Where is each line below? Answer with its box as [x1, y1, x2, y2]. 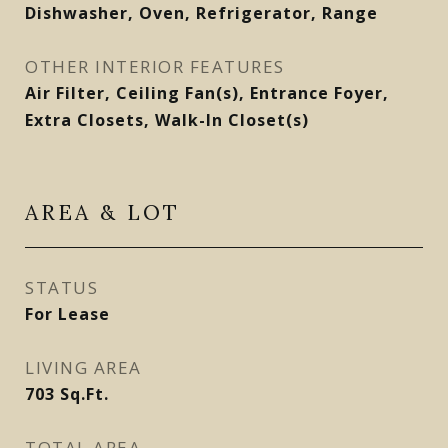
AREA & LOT [25, 199, 180, 226]
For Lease [25, 303, 110, 325]
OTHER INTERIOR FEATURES [25, 55, 285, 78]
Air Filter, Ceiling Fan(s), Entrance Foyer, [25, 82, 389, 104]
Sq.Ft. [60, 383, 109, 405]
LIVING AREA [25, 356, 142, 379]
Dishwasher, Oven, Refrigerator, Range [25, 2, 378, 24]
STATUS [25, 276, 98, 299]
